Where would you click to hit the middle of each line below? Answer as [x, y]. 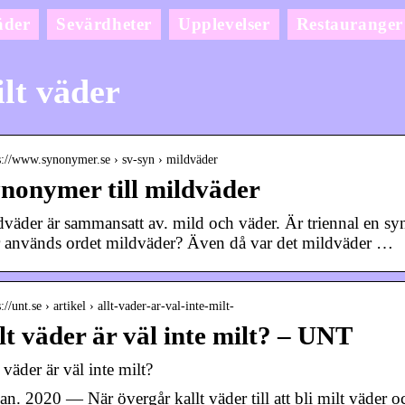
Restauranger [349, 24]
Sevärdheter [104, 24]
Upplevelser [224, 24]
